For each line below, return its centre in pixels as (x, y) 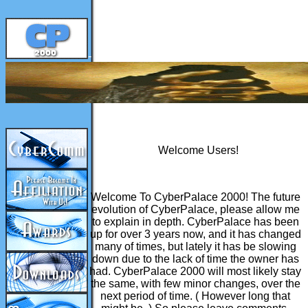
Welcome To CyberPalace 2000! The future (195, 197)
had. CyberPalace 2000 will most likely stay (195, 271)
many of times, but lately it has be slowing (195, 246)
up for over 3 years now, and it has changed (195, 234)
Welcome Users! (195, 150)
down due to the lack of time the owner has (195, 259)
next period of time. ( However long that (195, 296)
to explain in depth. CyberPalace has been (195, 222)
